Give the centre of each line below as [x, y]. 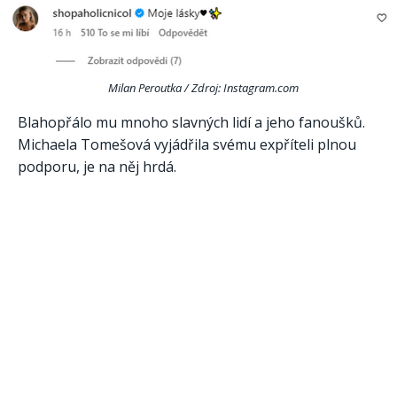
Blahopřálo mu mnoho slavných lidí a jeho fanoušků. [191, 122]
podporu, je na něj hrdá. [97, 166]
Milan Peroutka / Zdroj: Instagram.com [203, 87]
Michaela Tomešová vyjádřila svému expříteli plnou [187, 144]
